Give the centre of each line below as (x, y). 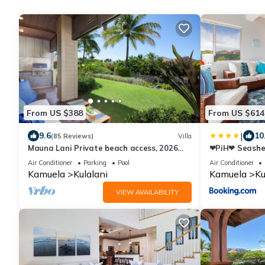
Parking (95, 163)
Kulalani (91, 174)
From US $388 (55, 113)
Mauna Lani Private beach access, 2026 (103, 148)
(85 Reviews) (72, 136)
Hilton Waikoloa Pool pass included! (96, 159)
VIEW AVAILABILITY (147, 193)
